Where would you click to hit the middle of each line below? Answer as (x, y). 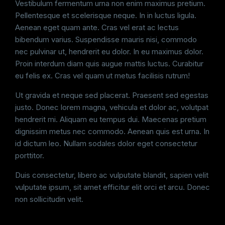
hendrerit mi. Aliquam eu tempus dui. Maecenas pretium (111, 119)
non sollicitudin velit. (49, 199)
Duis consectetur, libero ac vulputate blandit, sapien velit (112, 175)
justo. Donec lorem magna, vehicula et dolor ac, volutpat (112, 107)
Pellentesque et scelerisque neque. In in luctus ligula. (106, 15)
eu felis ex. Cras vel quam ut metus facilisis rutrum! (102, 76)
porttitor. (30, 155)
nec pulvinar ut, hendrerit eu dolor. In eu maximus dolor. (109, 51)
